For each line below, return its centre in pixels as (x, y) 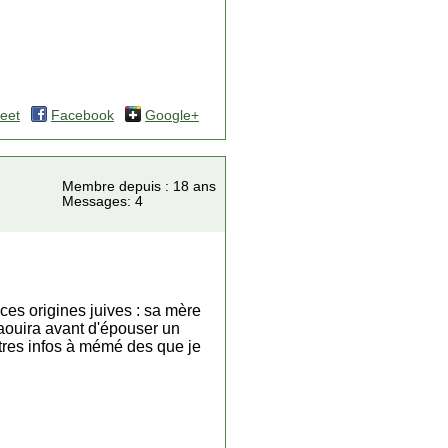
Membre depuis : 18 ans (139, 186)
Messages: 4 (102, 201)
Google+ (172, 115)
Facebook (82, 115)
